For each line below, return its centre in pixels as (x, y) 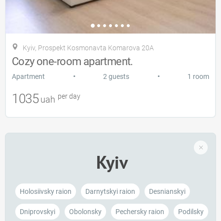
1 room (198, 77)
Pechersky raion (140, 212)
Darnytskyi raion (110, 192)
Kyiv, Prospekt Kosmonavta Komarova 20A (88, 48)
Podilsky (191, 212)
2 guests (116, 77)
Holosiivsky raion (46, 192)
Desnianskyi (167, 192)
